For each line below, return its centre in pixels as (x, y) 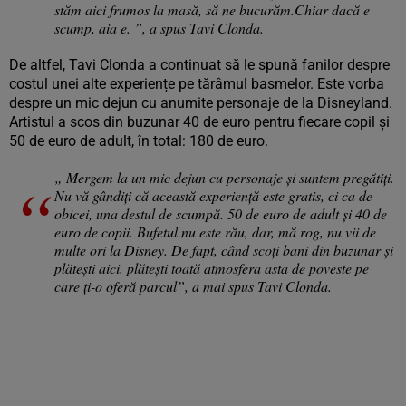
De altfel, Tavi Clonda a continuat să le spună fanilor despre (199, 65)
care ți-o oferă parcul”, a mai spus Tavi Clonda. (193, 286)
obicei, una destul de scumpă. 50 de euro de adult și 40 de (221, 214)
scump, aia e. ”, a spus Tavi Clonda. (159, 28)
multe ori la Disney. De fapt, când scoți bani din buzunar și (224, 250)
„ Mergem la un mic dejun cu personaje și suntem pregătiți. (224, 178)
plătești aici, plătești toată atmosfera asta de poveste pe (212, 268)
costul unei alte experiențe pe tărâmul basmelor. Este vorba (197, 84)
